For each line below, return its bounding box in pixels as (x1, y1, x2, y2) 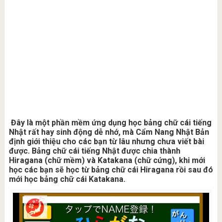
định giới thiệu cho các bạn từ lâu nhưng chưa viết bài (8, 137, 204, 146)
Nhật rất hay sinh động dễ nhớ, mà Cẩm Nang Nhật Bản (8, 127, 209, 137)
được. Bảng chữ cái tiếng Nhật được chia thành (8, 146, 180, 156)
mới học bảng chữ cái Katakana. (8, 174, 125, 184)
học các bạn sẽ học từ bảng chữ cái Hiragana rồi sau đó (8, 165, 213, 174)
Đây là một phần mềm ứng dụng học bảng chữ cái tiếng (8, 118, 212, 127)
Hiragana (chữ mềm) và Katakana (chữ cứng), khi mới (8, 156, 205, 165)
